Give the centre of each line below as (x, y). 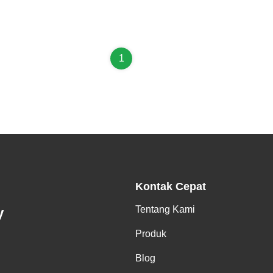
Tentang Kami (165, 209)
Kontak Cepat (171, 186)
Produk (151, 234)
